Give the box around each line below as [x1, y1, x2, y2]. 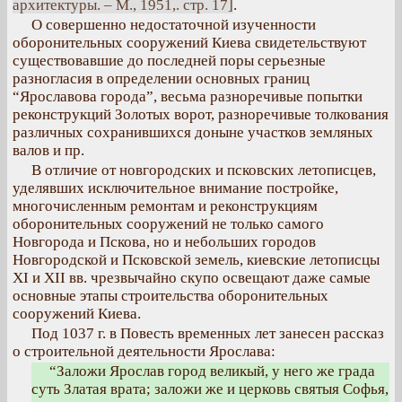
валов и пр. [13, 142, 84, 159]
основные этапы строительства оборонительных [13, 287, 328, 304]
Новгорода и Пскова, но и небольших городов [13, 233, 316, 250]
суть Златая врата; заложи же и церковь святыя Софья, [31, 380, 389, 398]
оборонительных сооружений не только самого [13, 215, 324, 232]
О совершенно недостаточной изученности [31, 16, 316, 33]
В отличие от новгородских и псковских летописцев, [31, 162, 376, 179]
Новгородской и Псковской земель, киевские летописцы [13, 251, 380, 268]
